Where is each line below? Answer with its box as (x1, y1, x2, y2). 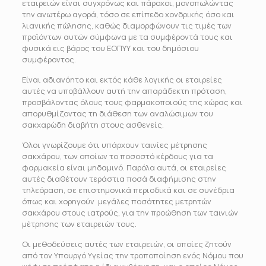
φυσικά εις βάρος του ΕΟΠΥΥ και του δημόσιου (21, 43, 199, 53)
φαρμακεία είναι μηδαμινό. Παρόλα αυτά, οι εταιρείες (21, 162, 226, 173)
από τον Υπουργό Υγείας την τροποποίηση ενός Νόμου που (21, 250, 243, 261)
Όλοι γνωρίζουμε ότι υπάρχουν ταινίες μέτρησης (21, 140, 207, 150)
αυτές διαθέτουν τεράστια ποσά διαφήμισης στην (21, 173, 216, 184)
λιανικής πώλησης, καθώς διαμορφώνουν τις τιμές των (21, 20, 232, 31)
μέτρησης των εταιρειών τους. (21, 218, 137, 229)
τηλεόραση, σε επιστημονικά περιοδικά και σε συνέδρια (21, 185, 235, 195)
